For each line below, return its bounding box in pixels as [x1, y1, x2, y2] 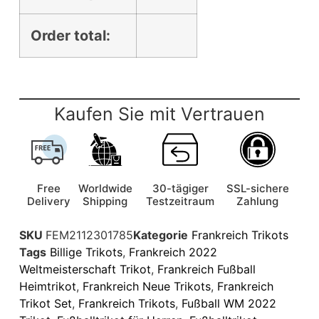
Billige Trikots [49, 245, 122, 259]
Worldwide [78, 182, 132, 195]
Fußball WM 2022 [181, 296, 276, 310]
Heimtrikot [19, 279, 76, 293]
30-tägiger [152, 182, 209, 195]
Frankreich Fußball [157, 262, 256, 276]
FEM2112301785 [45, 228, 133, 242]
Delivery [27, 194, 71, 208]
